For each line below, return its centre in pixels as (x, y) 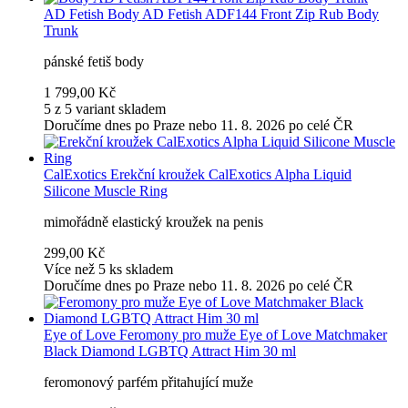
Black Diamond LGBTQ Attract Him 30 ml (170, 352)
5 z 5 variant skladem (105, 109)
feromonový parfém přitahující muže (148, 382)
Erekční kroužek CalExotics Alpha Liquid (231, 175)
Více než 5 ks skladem (108, 270)
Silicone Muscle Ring (106, 191)
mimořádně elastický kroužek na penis (153, 222)
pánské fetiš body (94, 62)
